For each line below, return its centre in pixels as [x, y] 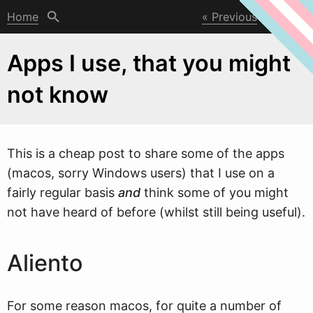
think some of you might [214, 192]
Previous [234, 17]
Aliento [45, 263]
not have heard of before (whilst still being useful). [156, 212]
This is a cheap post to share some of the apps [146, 153]
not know [58, 95]
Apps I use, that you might [149, 63]
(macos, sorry [50, 173]
